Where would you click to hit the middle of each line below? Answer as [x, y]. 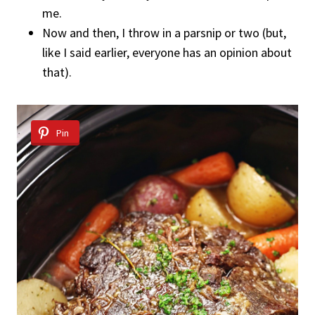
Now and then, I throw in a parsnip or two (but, [164, 32]
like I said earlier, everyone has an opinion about [167, 52]
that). [57, 72]
